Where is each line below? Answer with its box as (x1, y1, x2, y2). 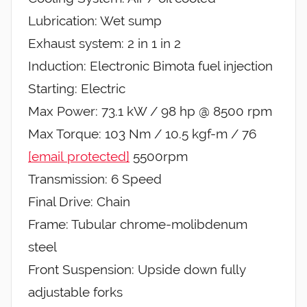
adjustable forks (28, 284, 123, 300)
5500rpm (130, 149, 188, 164)
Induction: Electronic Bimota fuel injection (28, 58, 273, 74)
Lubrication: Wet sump (28, 13, 162, 29)
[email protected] (28, 149, 130, 164)
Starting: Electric (28, 81, 125, 97)
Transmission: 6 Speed (28, 171, 162, 187)
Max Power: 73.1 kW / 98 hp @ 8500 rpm (28, 103, 272, 119)
